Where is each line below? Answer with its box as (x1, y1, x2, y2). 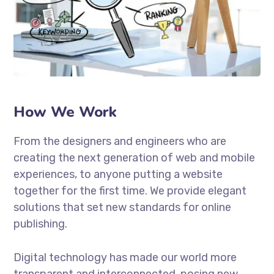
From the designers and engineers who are (13, 135, 227, 149)
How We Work (13, 102, 117, 122)
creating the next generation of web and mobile (13, 151, 256, 165)
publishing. (13, 217, 68, 231)
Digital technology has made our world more (13, 251, 237, 265)
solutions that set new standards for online (13, 201, 232, 215)
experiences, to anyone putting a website (13, 168, 223, 182)
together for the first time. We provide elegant (13, 184, 247, 198)
